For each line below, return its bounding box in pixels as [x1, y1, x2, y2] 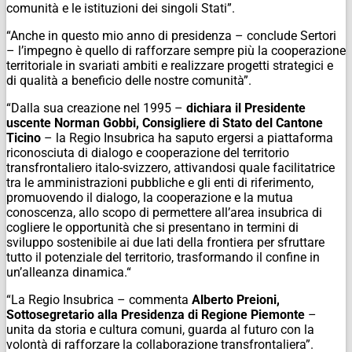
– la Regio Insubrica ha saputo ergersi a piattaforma [41, 130, 333, 145]
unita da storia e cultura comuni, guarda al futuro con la [6, 321, 314, 337]
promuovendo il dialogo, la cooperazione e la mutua [6, 189, 293, 205]
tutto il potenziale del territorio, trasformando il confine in [6, 249, 320, 265]
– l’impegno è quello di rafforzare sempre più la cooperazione [6, 42, 346, 58]
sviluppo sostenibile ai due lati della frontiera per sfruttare [6, 234, 324, 250]
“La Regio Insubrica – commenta [6, 291, 192, 307]
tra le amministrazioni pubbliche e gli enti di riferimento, [6, 174, 313, 190]
